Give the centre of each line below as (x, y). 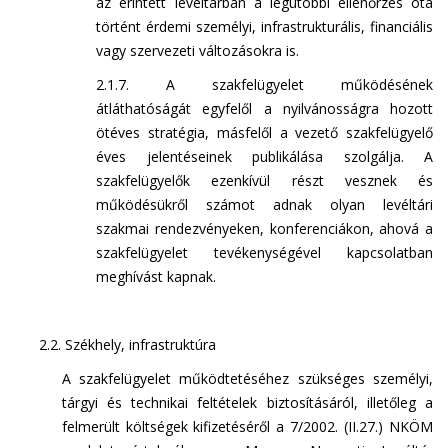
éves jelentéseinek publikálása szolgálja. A (264, 156)
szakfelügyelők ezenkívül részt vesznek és (264, 180)
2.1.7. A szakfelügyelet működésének (264, 84)
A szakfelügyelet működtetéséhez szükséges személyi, (247, 378)
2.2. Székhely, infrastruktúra (127, 344)
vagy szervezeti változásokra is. (198, 50)
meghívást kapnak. (156, 276)
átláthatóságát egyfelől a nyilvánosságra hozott (264, 108)
